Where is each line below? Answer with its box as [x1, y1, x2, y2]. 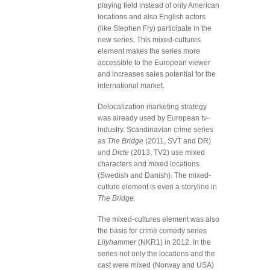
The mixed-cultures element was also [98, 215, 219, 224]
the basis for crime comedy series [98, 227, 207, 235]
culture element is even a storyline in [98, 183, 217, 191]
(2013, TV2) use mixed [129, 148, 205, 157]
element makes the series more [98, 47, 200, 55]
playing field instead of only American [98, 1, 219, 10]
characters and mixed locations [98, 160, 199, 168]
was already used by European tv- [98, 114, 209, 122]
